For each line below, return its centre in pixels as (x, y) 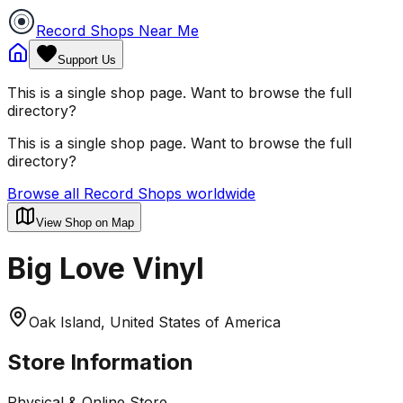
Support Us (87, 60)
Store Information (100, 362)
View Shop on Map (85, 223)
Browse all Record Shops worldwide (131, 193)
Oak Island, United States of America (155, 322)
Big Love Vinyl (106, 269)
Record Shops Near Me (117, 31)
